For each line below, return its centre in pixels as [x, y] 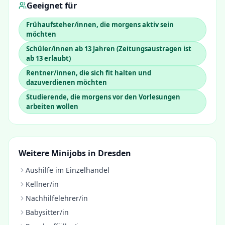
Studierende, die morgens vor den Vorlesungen [103, 97]
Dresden [115, 153]
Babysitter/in [47, 212]
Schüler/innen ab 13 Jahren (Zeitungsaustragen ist [109, 49]
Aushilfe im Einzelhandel [68, 170]
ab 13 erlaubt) [48, 58]
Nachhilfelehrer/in [57, 198]
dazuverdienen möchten [67, 82]
